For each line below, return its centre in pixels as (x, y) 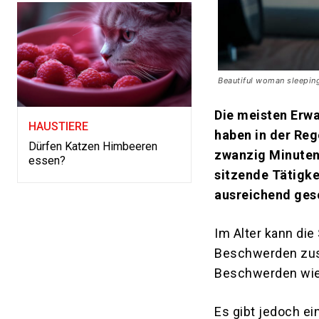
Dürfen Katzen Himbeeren (93, 147)
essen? (47, 161)
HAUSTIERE (58, 127)
